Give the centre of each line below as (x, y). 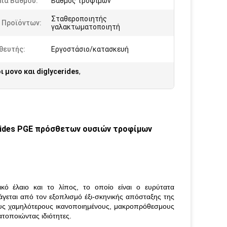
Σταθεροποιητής (79, 19)
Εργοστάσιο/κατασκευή (90, 49)
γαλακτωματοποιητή (86, 27)
